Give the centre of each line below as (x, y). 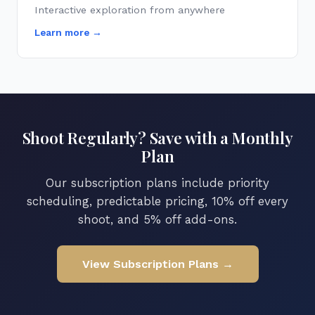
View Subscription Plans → (157, 264)
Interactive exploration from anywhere (130, 10)
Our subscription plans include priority (157, 183)
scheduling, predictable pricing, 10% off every (157, 201)
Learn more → (68, 32)
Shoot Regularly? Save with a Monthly (157, 138)
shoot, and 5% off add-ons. (157, 219)
